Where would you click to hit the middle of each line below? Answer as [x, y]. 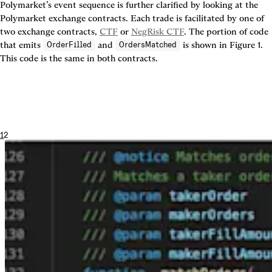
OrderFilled [69, 45]
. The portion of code [226, 32]
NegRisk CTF [158, 32]
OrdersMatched [148, 45]
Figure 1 [245, 45]
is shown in [205, 45]
